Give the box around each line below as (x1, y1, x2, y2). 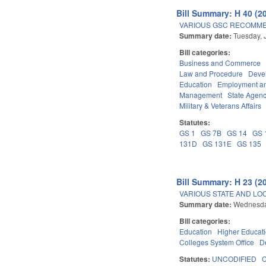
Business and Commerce (179, 57, 261, 68)
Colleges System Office (179, 236, 255, 247)
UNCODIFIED (212, 253, 257, 264)
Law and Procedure (179, 68, 243, 78)
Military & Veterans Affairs (179, 100, 262, 110)
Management (179, 89, 223, 100)
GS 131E (202, 138, 232, 148)
